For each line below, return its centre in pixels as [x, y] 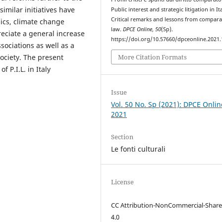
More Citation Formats [153, 57]
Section [122, 137]
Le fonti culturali [139, 149]
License [123, 182]
